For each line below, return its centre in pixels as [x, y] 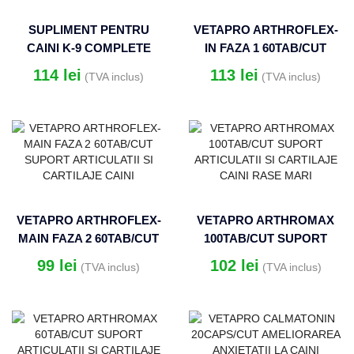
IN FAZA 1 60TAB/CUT [265, 49]
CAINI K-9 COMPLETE [88, 49]
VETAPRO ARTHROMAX [265, 221]
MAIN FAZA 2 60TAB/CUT [88, 239]
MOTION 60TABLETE [88, 67]
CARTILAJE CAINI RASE [265, 275]
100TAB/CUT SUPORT [265, 239]
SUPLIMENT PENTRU [88, 30]
